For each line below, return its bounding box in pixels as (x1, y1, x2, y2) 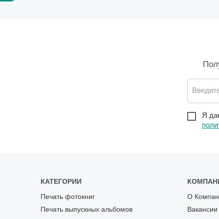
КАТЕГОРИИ (41, 177, 82, 186)
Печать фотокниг (41, 193, 95, 201)
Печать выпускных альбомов (41, 205, 133, 214)
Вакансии (187, 205, 218, 214)
